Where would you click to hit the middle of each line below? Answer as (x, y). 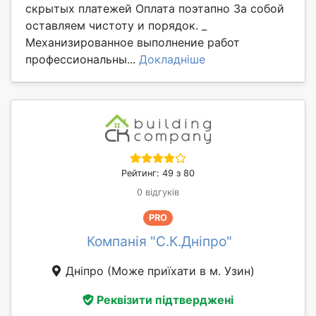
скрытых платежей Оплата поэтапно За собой (155, 9)
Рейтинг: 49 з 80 (158, 174)
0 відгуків (158, 193)
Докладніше (172, 60)
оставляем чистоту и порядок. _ (116, 26)
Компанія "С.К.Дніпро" (159, 241)
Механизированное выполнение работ (133, 43)
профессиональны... (82, 60)
